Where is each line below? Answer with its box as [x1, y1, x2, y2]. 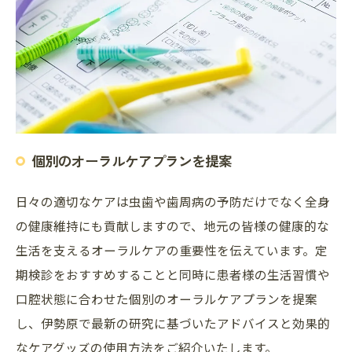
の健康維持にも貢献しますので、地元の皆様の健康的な [16, 217, 329, 235]
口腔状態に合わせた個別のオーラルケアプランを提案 [16, 290, 317, 308]
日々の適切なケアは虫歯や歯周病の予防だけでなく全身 [16, 192, 330, 211]
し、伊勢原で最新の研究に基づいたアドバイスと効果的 [16, 314, 330, 332]
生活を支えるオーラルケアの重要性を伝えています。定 [16, 241, 328, 259]
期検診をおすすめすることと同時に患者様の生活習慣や [16, 266, 330, 284]
